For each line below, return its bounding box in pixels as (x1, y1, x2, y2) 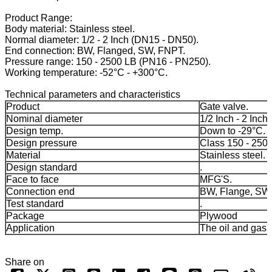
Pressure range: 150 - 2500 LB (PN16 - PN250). (5, 56, 211, 67)
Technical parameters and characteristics (5, 89, 180, 100)
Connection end (6, 186, 75, 197)
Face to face (6, 174, 59, 185)
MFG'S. (200, 174, 232, 185)
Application (6, 223, 55, 234)
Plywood (200, 211, 237, 222)
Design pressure (6, 138, 77, 149)
